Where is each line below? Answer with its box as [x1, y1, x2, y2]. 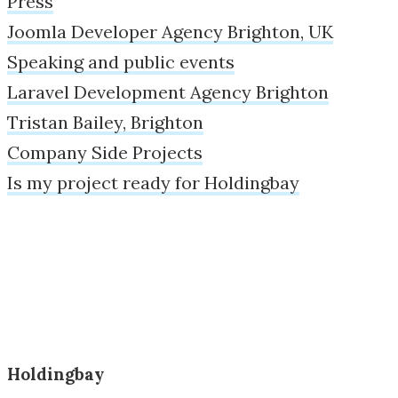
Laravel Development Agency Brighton [7, 80, 329, 103]
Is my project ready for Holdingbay [7, 171, 299, 194]
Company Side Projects [7, 140, 203, 163]
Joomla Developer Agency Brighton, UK [7, 20, 333, 43]
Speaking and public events [7, 50, 235, 73]
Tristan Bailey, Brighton [7, 110, 203, 133]
